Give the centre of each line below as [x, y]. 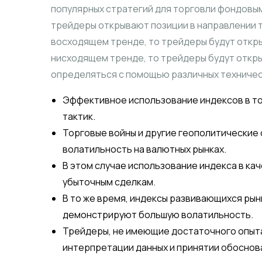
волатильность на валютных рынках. [144, 149]
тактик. [79, 117]
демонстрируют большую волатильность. [158, 215]
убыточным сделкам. [109, 182]
